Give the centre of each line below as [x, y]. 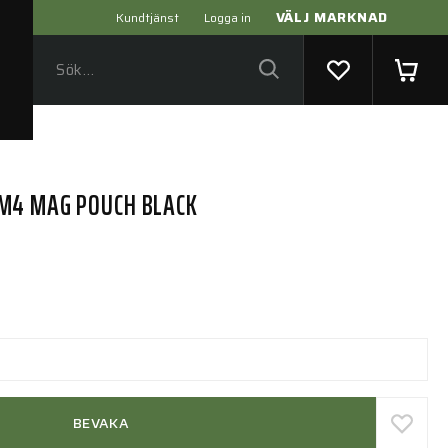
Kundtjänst [147, 17]
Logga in [227, 17]
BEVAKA [101, 422]
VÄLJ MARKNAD [331, 17]
